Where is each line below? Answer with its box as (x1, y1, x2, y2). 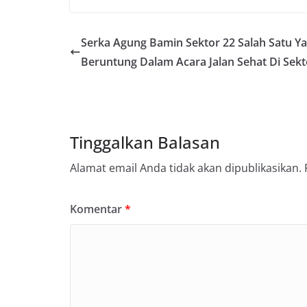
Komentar (70, 201, 125, 217)
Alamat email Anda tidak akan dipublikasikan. (70, 160, 302, 175)
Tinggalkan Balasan (70, 130, 220, 153)
